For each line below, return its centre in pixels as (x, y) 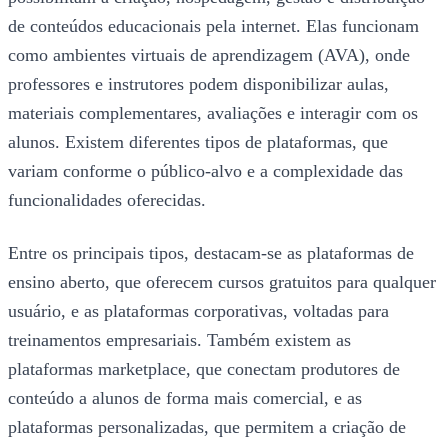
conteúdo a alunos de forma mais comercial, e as (185, 397)
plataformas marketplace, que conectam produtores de (204, 368)
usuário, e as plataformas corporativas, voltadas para (198, 310)
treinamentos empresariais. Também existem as (179, 339)
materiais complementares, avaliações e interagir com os (213, 112)
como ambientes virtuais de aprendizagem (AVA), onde (209, 54)
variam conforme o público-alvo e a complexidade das (205, 170)
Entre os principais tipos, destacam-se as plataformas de (211, 252)
